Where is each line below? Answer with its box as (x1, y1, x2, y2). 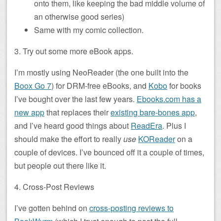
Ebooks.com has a (137, 93, 201, 105)
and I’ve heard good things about (14, 120, 131, 131)
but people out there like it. (14, 160, 106, 171)
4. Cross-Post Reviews (14, 181, 94, 192)
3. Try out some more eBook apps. (14, 45, 133, 57)
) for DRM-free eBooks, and (51, 80, 148, 91)
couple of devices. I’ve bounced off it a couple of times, (14, 147, 204, 158)
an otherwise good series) (34, 11, 124, 22)
